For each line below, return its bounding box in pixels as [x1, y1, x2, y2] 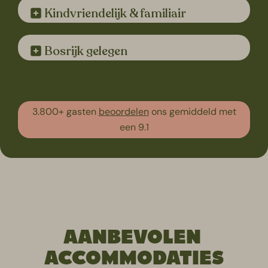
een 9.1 [119, 121, 149, 134]
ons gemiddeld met [148, 105, 236, 118]
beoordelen [98, 105, 149, 118]
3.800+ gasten [32, 105, 99, 118]
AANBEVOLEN [63, 224, 205, 250]
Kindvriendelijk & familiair [42, 5, 186, 22]
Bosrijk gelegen [42, 43, 127, 60]
